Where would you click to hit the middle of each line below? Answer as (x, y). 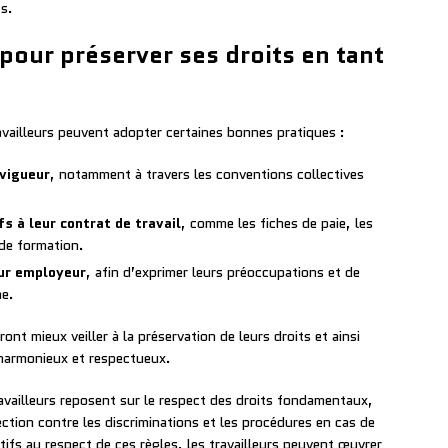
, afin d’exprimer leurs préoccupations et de (223, 272)
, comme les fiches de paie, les (277, 223)
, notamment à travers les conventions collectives (207, 174)
